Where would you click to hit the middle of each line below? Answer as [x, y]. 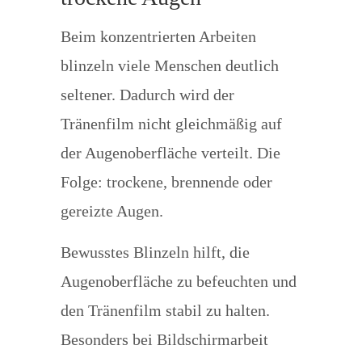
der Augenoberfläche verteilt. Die [170, 153]
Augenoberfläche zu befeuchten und [178, 281]
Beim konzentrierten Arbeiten [158, 36]
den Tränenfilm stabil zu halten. [165, 310]
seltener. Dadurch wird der [147, 95]
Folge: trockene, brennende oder [166, 182]
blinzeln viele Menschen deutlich [169, 65]
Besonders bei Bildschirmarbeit [164, 339]
